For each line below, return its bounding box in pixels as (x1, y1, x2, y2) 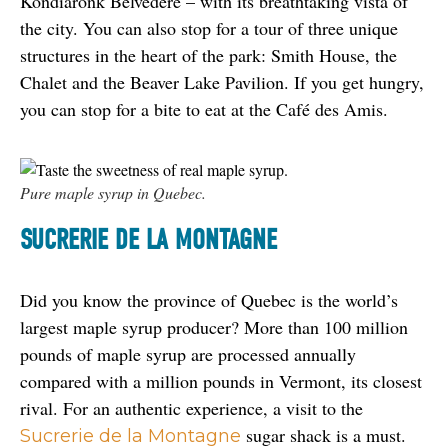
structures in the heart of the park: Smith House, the (20, 42, 397, 67)
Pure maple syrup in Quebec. (20, 181, 206, 203)
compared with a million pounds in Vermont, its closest (20, 368, 422, 393)
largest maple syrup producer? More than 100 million (20, 314, 408, 339)
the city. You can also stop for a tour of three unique (20, 15, 398, 40)
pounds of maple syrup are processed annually (20, 341, 356, 366)
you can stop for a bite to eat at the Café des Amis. (20, 96, 388, 121)
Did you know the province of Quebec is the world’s (20, 287, 398, 312)
